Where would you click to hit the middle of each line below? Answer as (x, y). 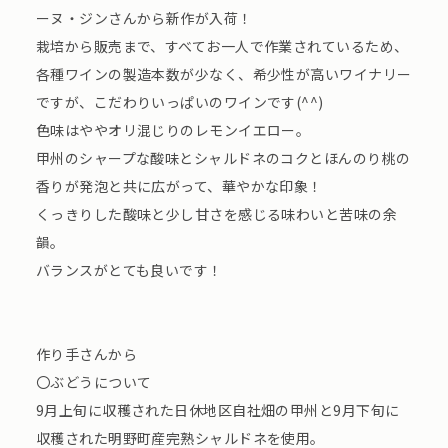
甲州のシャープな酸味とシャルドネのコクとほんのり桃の (223, 158)
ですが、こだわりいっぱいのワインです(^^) (179, 102)
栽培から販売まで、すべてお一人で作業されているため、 (222, 46)
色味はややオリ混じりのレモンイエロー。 (173, 130)
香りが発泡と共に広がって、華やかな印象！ (179, 186)
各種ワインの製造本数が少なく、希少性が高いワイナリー (223, 74)
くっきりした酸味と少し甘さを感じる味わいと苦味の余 (216, 214)
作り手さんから (86, 354)
